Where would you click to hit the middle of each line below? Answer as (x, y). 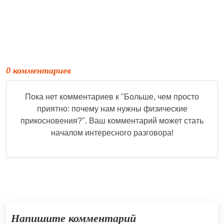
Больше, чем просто (161, 96)
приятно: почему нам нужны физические (112, 108)
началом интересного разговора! (112, 132)
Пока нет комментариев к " (74, 96)
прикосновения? (51, 120)
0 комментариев (38, 70)
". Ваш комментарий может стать (143, 120)
